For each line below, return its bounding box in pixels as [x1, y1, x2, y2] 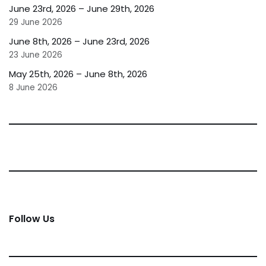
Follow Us [9, 211, 55, 226]
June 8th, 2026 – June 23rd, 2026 [9, 34, 150, 47]
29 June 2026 [9, 16, 62, 28]
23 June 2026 [9, 49, 62, 61]
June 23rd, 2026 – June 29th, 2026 [9, 2, 154, 15]
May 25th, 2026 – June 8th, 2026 [9, 67, 147, 80]
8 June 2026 [9, 81, 58, 93]
